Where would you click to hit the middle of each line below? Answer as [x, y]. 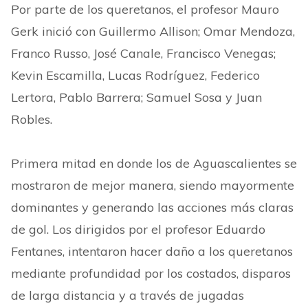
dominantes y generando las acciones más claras [152, 207]
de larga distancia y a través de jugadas [128, 295]
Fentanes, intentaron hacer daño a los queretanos [152, 251]
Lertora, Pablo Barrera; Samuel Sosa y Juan [136, 97]
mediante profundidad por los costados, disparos [151, 273]
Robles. [32, 119]
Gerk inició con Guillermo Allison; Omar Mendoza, [153, 31]
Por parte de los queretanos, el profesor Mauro [145, 9]
